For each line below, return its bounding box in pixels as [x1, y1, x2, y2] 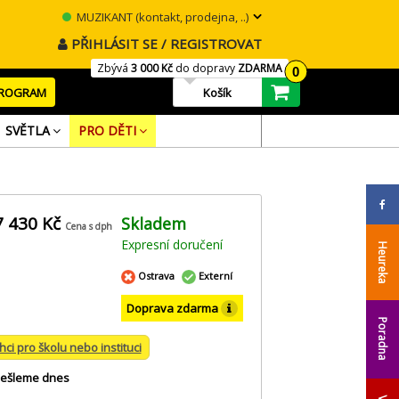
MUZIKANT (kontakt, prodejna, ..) [73, 9, 248, 25]
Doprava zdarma [126, 299, 221, 316]
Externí [199, 269, 232, 282]
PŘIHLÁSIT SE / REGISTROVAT [67, 35, 262, 53]
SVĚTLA [4, 122, 50, 139]
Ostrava [138, 269, 175, 282]
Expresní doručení [121, 236, 223, 253]
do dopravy [172, 61, 238, 76]
